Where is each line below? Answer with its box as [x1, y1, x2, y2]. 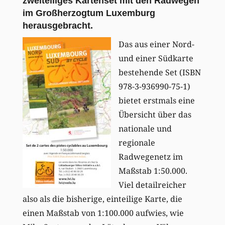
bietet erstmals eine [118, 94, 195, 106]
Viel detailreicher [118, 179, 186, 190]
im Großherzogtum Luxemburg [22, 8, 155, 18]
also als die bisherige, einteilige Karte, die [22, 193, 182, 204]
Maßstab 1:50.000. [118, 165, 187, 176]
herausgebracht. [22, 20, 93, 31]
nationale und [118, 123, 172, 134]
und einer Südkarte [118, 52, 193, 64]
